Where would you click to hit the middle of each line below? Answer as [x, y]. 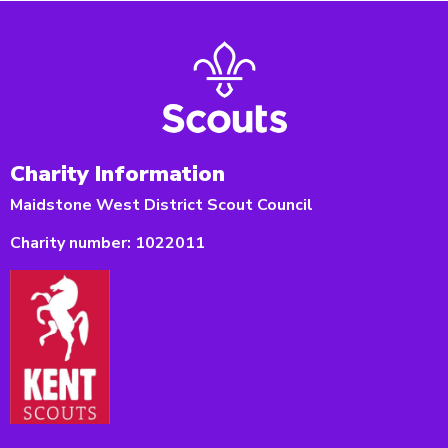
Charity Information [117, 173]
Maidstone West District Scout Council [161, 204]
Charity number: [70, 242]
